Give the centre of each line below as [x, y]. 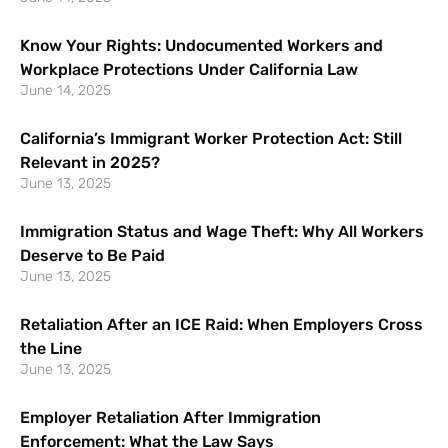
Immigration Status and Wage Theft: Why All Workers [222, 231]
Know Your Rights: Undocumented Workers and [201, 45]
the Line [51, 348]
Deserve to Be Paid [92, 255]
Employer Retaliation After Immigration [170, 417]
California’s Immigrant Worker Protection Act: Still [211, 138]
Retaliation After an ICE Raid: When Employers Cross [221, 324]
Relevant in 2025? [90, 162]
